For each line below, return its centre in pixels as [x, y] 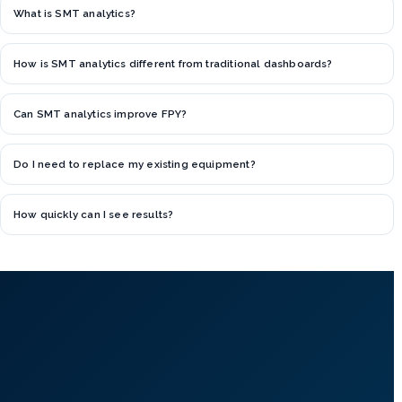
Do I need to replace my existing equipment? [135, 165]
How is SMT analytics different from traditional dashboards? [173, 64]
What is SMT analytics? [74, 14]
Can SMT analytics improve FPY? [100, 114]
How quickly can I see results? [94, 215]
